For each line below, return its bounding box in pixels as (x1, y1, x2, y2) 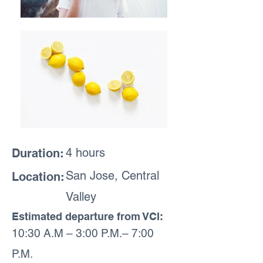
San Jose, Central (66, 168, 159, 183)
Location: (12, 170, 65, 184)
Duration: (12, 146, 64, 160)
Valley (66, 190, 96, 204)
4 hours (66, 146, 105, 160)
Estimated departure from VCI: (12, 210, 163, 222)
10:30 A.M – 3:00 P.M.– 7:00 (12, 227, 154, 240)
